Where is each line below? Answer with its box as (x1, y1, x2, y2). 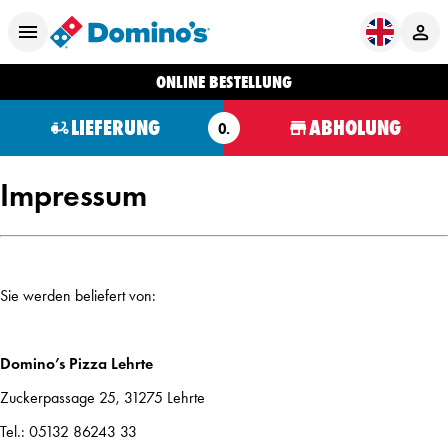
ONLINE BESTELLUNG (156, 71, 292, 93)
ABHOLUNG (309, 115, 401, 141)
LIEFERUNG (70, 115, 160, 141)
